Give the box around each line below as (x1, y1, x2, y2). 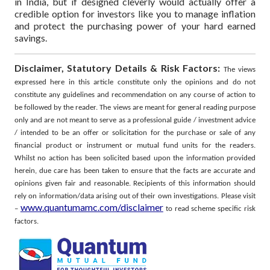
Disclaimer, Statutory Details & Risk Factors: (14, 61, 221, 74)
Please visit (221, 192, 256, 200)
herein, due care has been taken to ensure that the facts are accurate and (14, 166, 256, 175)
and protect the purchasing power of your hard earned (14, 19, 256, 31)
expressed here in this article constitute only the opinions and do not (14, 78, 256, 86)
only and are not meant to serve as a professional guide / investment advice (14, 116, 256, 124)
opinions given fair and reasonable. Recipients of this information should (14, 179, 256, 187)
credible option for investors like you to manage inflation (14, 7, 256, 19)
